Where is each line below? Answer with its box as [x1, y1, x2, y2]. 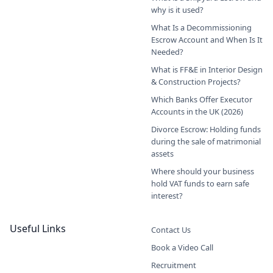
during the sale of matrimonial [151, 135, 261, 147]
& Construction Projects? [151, 76, 241, 87]
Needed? [151, 46, 183, 57]
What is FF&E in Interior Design [151, 63, 263, 75]
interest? [151, 190, 183, 201]
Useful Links [10, 221, 66, 235]
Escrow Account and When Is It [151, 34, 263, 45]
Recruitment [151, 259, 196, 271]
